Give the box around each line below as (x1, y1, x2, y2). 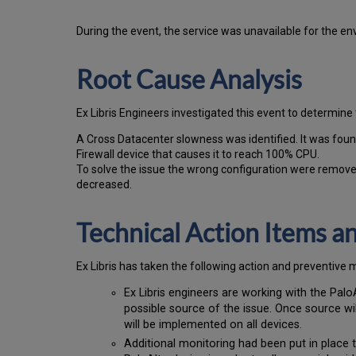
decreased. (76, 178, 132, 192)
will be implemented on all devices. (124, 318, 303, 332)
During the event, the (76, 25, 180, 38)
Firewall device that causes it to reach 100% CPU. (76, 148, 319, 161)
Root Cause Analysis (76, 64, 302, 95)
